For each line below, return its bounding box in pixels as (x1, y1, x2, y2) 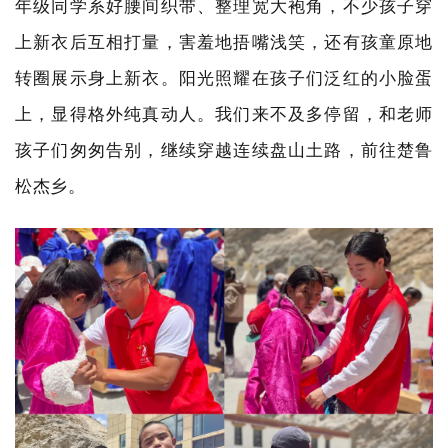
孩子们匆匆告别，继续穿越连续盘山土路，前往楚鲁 (15, 137, 433, 161)
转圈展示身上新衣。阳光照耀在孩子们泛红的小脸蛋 (15, 65, 433, 89)
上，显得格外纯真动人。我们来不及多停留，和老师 (15, 101, 433, 125)
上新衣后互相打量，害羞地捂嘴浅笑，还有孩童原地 (15, 29, 433, 53)
